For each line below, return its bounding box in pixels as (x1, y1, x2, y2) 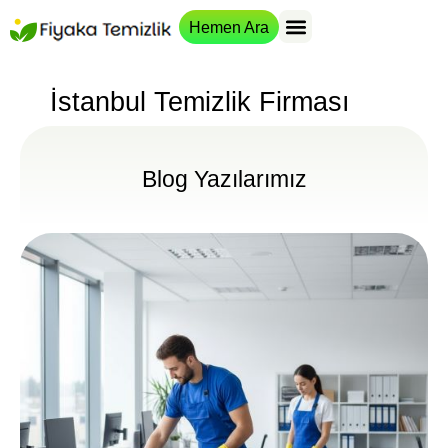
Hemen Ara (189, 19, 270, 36)
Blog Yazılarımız (141, 166, 307, 193)
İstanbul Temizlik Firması (50, 87, 350, 118)
